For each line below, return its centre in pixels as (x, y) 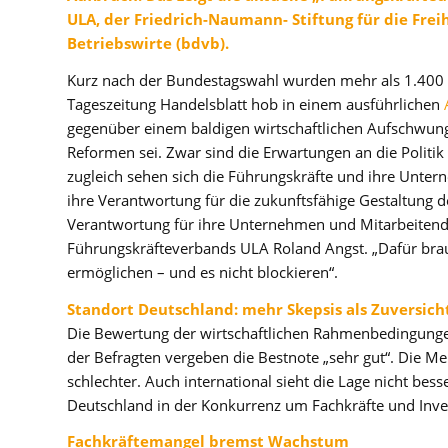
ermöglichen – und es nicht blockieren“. (202, 271)
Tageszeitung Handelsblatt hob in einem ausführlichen (255, 103)
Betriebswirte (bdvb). (148, 43)
